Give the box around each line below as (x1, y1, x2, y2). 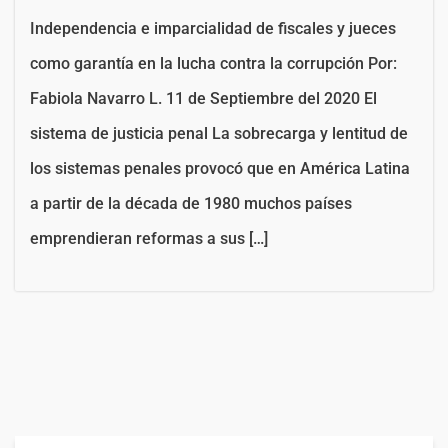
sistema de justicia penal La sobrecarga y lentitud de (30, 123, 408, 143)
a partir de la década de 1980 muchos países (30, 193, 352, 213)
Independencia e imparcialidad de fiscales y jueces (30, 18, 396, 38)
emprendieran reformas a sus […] (30, 228, 268, 248)
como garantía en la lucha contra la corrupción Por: (30, 53, 397, 73)
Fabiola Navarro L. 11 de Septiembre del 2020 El (30, 88, 377, 108)
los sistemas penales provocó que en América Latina (30, 158, 410, 178)
